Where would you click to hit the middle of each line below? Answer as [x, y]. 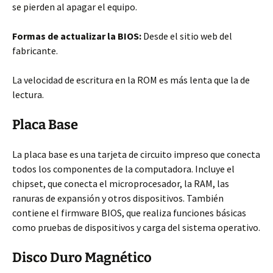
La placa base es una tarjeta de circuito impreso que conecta [136, 154]
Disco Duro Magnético [82, 257]
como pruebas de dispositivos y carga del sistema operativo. [136, 227]
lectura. [28, 94]
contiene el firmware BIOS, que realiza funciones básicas [129, 213]
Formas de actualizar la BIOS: [77, 36]
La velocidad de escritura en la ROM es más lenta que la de [131, 80]
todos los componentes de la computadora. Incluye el [123, 169]
